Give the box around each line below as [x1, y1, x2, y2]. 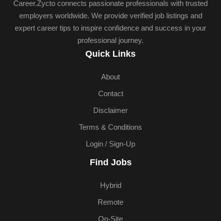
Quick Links [85, 48, 136, 59]
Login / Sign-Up [86, 140, 135, 148]
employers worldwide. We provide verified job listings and [19, 11, 202, 20]
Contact [98, 89, 123, 98]
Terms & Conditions [79, 123, 142, 131]
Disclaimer [93, 106, 128, 114]
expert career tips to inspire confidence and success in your [15, 23, 206, 32]
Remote [98, 198, 123, 206]
